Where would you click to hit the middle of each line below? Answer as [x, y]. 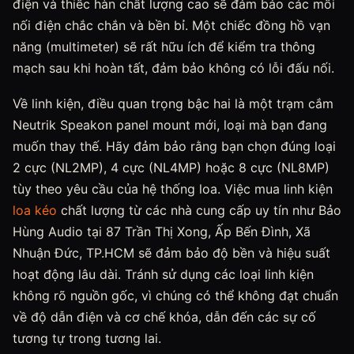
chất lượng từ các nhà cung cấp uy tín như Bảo [199, 210]
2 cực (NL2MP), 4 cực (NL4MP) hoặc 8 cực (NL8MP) [171, 168]
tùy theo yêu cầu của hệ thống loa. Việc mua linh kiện [173, 189]
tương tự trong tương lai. [87, 338]
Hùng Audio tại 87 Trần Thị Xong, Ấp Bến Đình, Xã [162, 232]
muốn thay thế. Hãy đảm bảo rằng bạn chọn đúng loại [174, 146]
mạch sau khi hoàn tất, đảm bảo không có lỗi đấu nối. [173, 68]
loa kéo [35, 210]
